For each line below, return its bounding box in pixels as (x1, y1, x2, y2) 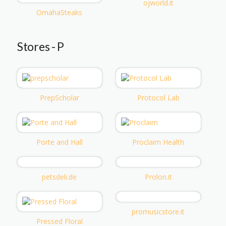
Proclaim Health (132, 137, 185, 147)
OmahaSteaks (36, 7, 83, 17)
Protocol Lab (137, 92, 180, 102)
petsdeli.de (42, 172, 77, 182)
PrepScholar (39, 92, 79, 102)
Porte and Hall (36, 137, 83, 147)
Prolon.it (144, 172, 172, 182)
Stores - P (17, 39, 64, 53)
